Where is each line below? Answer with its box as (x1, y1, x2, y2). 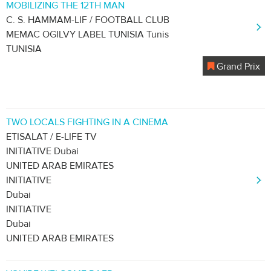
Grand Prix (214, 60, 260, 73)
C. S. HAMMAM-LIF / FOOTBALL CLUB (6, 14, 169, 26)
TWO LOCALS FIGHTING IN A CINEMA (6, 116, 168, 128)
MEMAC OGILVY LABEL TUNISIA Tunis (6, 28, 169, 41)
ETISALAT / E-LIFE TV (6, 131, 97, 143)
